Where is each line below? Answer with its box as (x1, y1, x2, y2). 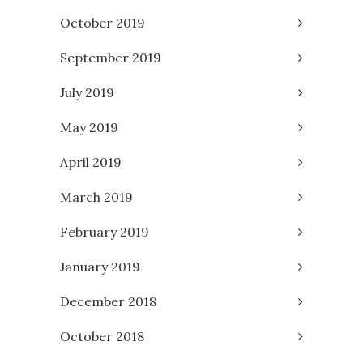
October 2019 (60, 14, 145, 31)
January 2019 (60, 258, 140, 275)
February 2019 (60, 223, 149, 240)
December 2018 (60, 293, 156, 310)
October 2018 (60, 327, 144, 344)
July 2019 (60, 83, 114, 100)
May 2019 (60, 118, 118, 135)
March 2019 (60, 188, 133, 205)
